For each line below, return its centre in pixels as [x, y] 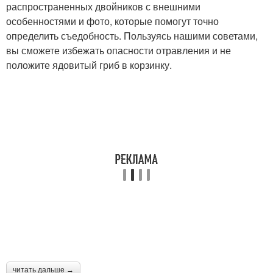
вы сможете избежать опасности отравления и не [119, 50]
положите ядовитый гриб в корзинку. [89, 65]
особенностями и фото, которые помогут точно [112, 21]
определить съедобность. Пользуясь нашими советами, [132, 36]
